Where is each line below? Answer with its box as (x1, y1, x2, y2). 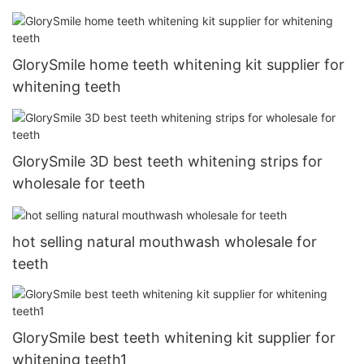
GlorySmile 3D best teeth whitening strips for (12, 152, 323, 170)
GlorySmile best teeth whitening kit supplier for (12, 329, 336, 347)
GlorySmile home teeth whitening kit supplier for (12, 56, 344, 74)
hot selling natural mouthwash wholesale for (12, 232, 317, 250)
